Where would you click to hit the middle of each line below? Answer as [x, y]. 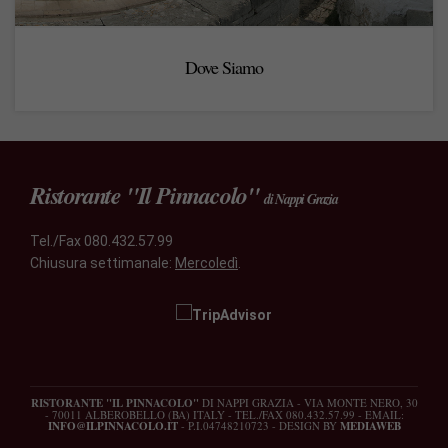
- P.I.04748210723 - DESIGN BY [258, 425]
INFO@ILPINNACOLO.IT [112, 425]
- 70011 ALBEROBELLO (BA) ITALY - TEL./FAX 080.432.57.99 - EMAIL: [224, 414]
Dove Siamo [224, 66]
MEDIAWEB [370, 425]
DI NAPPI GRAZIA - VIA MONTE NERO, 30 [308, 402]
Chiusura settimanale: [102, 262]
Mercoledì [206, 262]
